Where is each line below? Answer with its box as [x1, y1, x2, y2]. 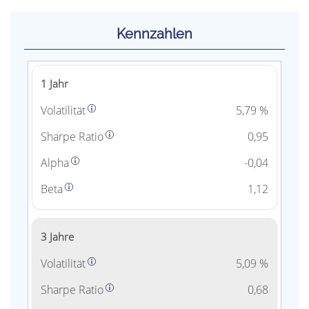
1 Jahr [41, 77, 68, 91]
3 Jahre [41, 230, 74, 244]
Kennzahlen [117, 25, 192, 42]
